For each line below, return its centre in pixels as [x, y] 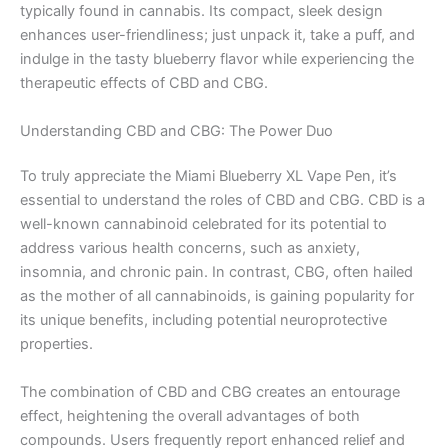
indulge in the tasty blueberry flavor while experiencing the [217, 59]
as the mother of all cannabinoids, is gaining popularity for [217, 296]
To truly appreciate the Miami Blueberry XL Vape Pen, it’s [208, 176]
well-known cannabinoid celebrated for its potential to [203, 224]
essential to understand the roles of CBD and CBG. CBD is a [222, 200]
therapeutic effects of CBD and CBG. [144, 83]
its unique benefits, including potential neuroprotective [203, 320]
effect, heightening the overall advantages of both [190, 415]
